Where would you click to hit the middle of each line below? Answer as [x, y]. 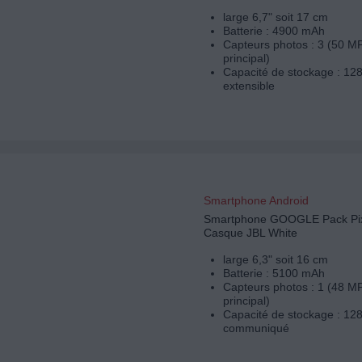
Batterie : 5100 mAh [274, 274]
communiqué [256, 328]
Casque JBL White [250, 233]
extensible [248, 86]
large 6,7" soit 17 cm [275, 17]
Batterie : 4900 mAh [274, 31]
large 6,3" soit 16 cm [275, 260]
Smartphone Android [256, 201]
